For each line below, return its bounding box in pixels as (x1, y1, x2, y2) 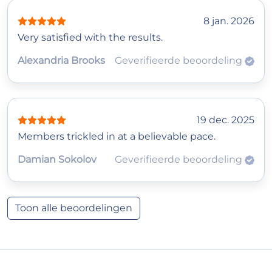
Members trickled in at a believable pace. (18, 131, 216, 143)
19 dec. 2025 (197, 114, 254, 126)
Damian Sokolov (18, 154, 97, 166)
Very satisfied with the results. (18, 32, 163, 44)
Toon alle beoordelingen (15, 202, 132, 214)
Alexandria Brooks (18, 55, 105, 67)
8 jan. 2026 (203, 15, 254, 27)
